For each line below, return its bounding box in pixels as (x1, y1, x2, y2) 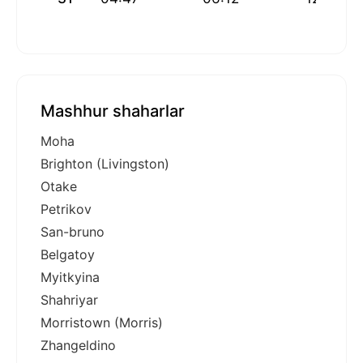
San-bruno (41, 224, 105, 241)
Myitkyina (41, 269, 100, 286)
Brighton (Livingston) (41, 156, 169, 173)
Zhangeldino (41, 337, 116, 354)
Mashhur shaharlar (41, 101, 185, 122)
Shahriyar (41, 292, 98, 309)
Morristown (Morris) (41, 314, 163, 331)
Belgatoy (41, 246, 95, 263)
